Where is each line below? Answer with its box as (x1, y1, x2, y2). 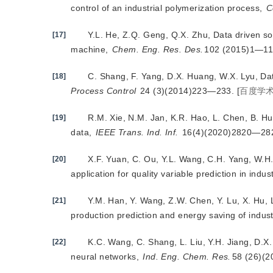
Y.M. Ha (88, 196, 120, 205)
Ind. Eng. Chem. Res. (143, 252, 231, 261)
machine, (71, 44, 112, 54)
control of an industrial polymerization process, (71, 3, 265, 13)
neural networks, (71, 252, 142, 261)
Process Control (71, 86, 136, 96)
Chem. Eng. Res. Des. (112, 44, 204, 54)
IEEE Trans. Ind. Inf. (95, 127, 179, 137)
